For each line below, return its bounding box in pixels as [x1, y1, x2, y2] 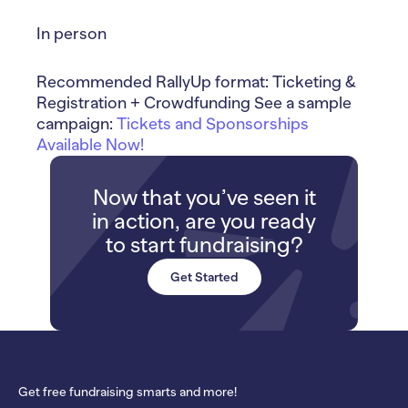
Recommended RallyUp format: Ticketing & [36, 72, 356, 91]
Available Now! [36, 135, 144, 154]
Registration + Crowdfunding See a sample [36, 93, 352, 112]
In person [36, 24, 107, 43]
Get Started [169, 269, 239, 284]
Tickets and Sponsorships [117, 114, 309, 133]
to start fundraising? [105, 231, 303, 257]
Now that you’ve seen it [92, 184, 316, 209]
